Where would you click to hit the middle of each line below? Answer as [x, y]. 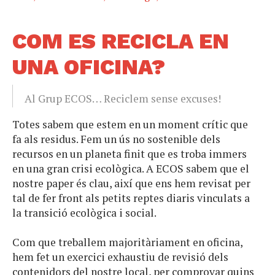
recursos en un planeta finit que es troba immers [130, 154]
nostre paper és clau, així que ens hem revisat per [131, 184]
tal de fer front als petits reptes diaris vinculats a [131, 198]
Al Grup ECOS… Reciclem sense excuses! [123, 99]
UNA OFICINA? [89, 67]
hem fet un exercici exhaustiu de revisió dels [120, 257]
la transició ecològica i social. [84, 213]
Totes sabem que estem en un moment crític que [130, 125]
